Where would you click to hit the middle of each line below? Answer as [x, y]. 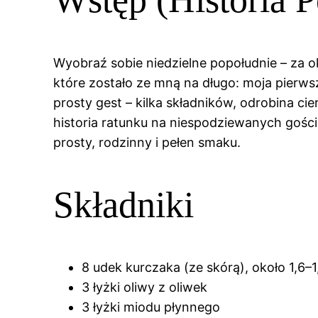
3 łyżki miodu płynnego [151, 307]
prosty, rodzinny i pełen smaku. [147, 142]
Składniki [124, 204]
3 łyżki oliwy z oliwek [145, 287]
